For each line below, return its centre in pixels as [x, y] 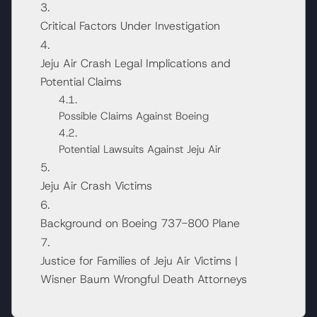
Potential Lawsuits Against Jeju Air [140, 149]
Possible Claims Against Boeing [133, 116]
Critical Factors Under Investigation [130, 25]
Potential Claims [81, 81]
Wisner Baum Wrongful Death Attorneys [144, 279]
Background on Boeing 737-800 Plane [140, 223]
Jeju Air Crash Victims [96, 185]
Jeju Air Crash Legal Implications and [136, 63]
